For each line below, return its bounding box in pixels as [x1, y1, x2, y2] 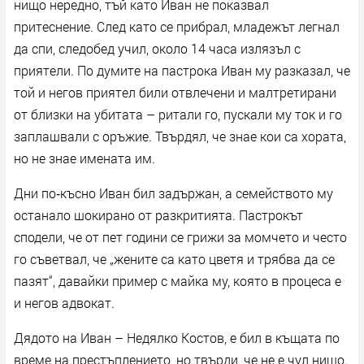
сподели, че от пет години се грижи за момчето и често [14, 227, 347, 245]
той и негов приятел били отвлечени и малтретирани [14, 83, 336, 101]
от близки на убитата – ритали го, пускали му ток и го [14, 105, 342, 123]
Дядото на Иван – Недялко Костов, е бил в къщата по [14, 328, 340, 346]
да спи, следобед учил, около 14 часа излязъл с [14, 39, 301, 57]
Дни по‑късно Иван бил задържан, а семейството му [14, 184, 333, 201]
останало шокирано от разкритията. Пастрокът [14, 206, 303, 223]
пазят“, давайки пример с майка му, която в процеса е [14, 271, 341, 289]
